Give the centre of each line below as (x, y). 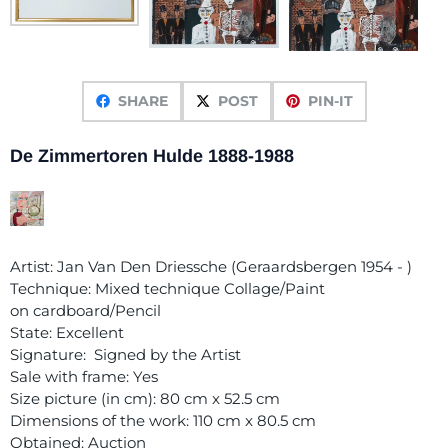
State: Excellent (67, 332)
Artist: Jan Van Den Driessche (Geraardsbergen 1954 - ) (211, 266)
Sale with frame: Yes (84, 376)
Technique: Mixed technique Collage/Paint (167, 288)
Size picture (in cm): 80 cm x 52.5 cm (147, 398)
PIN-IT (330, 100)
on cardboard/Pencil (85, 310)
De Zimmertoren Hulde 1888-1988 (152, 155)
